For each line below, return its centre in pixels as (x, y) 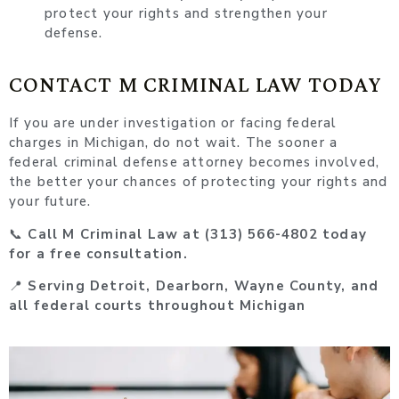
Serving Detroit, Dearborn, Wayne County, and (204, 286)
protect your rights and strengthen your (186, 14)
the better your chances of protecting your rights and (199, 182)
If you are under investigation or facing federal (173, 123)
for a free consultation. (98, 253)
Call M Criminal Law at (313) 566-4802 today (197, 234)
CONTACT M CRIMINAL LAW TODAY (196, 85)
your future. (50, 202)
